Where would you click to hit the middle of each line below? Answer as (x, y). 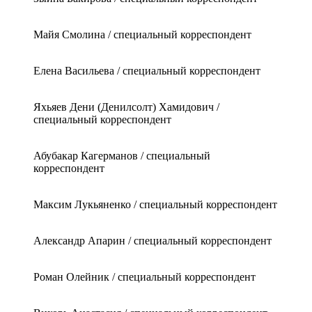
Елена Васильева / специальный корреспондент (147, 70)
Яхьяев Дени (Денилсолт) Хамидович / (126, 107)
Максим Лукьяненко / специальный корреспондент (155, 204)
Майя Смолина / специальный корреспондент (142, 34)
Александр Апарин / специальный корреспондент (153, 240)
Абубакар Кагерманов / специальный (122, 155)
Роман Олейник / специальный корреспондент (145, 276)
